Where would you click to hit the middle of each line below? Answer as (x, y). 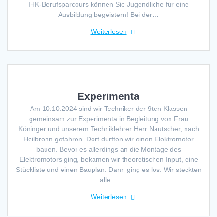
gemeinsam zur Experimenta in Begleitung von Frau (108, 118)
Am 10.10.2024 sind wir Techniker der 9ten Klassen (108, 108)
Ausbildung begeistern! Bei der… (108, 14)
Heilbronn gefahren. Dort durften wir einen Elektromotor (108, 139)
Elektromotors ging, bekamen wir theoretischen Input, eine (108, 159)
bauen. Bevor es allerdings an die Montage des (108, 149)
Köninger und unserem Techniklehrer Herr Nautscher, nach (108, 129)
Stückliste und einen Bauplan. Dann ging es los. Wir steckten (108, 169)
